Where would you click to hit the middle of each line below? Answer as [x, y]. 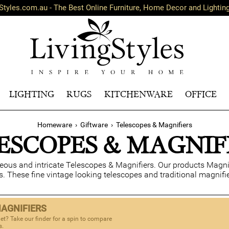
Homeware [54, 125]
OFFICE [201, 94]
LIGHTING [31, 94]
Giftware [94, 125]
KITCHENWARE [138, 94]
